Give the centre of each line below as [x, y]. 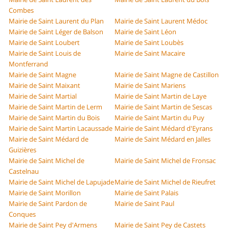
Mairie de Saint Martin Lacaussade [61, 129]
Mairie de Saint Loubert [44, 43]
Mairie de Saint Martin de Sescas [163, 107]
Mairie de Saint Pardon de [48, 204]
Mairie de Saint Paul [144, 204]
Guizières [23, 150]
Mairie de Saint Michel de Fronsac [165, 161]
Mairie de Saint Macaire [150, 53]
